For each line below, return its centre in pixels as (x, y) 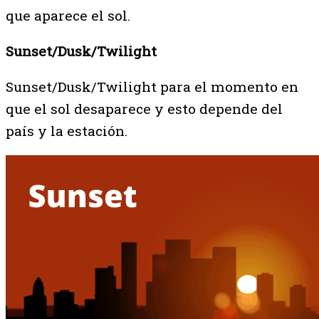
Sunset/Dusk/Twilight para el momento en (152, 87)
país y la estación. (67, 131)
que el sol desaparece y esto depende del (144, 109)
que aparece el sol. (68, 15)
